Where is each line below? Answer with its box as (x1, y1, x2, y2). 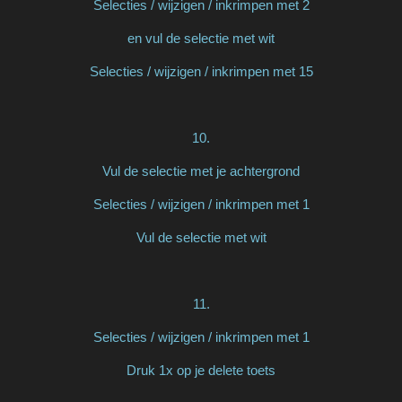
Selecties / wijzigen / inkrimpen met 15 (89, 63, 313, 79)
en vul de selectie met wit (127, 30, 275, 46)
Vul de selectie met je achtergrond (102, 162, 300, 179)
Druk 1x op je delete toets (127, 362, 275, 378)
